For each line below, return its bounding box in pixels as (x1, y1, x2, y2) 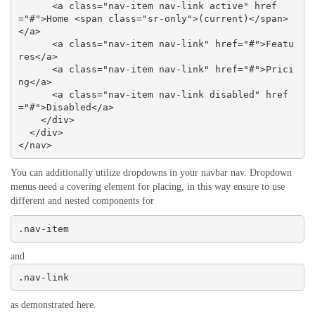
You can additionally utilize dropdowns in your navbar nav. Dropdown (11, 167, 292, 179)
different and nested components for (11, 195, 154, 207)
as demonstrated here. (11, 300, 96, 311)
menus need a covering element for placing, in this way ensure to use (11, 181, 285, 193)
